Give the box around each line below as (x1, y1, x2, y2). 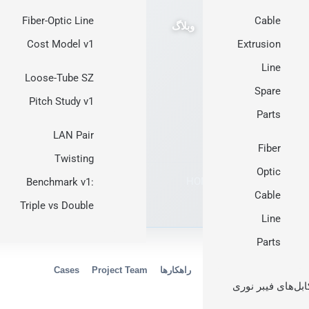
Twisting (54, 152, 94, 165)
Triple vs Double (20, 199, 94, 212)
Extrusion (237, 38, 281, 50)
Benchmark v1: (26, 176, 94, 188)
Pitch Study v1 (29, 95, 94, 108)
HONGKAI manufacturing (186, 175, 303, 188)
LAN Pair (53, 129, 94, 141)
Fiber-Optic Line (22, 14, 94, 27)
